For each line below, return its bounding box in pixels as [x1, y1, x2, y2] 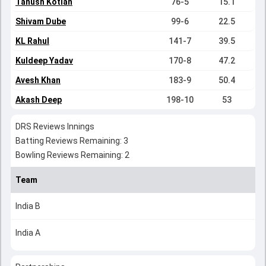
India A [15, 228, 40, 237]
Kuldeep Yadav [15, 56, 73, 65]
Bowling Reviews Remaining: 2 [15, 150, 129, 160]
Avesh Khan [15, 75, 61, 85]
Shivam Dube [15, 17, 66, 26]
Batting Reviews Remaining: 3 [15, 136, 128, 145]
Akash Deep [15, 95, 62, 104]
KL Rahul [15, 36, 49, 46]
